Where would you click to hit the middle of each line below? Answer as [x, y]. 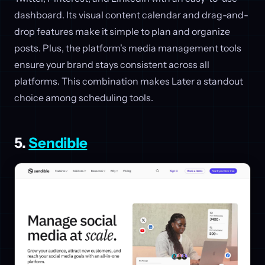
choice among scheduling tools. [84, 98]
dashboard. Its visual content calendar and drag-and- [131, 15]
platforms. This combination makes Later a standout [129, 81]
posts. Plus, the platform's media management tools [128, 48]
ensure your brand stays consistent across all [112, 65]
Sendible [58, 143]
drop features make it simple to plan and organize [122, 32]
